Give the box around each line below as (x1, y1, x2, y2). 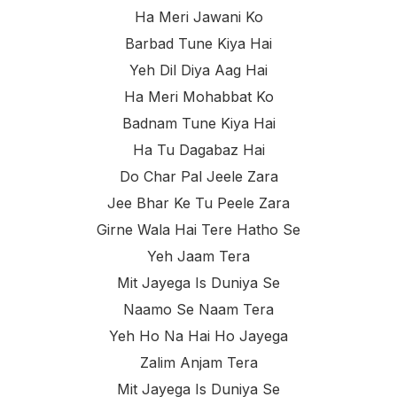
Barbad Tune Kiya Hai (125, 34, 272, 52)
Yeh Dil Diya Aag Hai (129, 60, 268, 79)
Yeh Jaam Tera (147, 246, 250, 265)
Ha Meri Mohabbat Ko (123, 87, 274, 105)
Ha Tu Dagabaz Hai (132, 140, 265, 159)
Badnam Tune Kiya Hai (121, 113, 276, 132)
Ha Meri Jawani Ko (134, 7, 263, 26)
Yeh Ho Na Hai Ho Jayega (109, 326, 288, 345)
